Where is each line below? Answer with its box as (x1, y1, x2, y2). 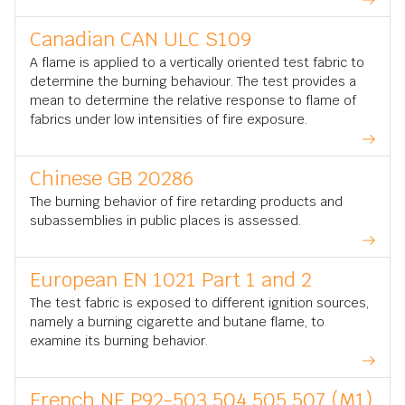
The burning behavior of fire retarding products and (30, 193, 343, 211)
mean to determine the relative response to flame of (30, 92, 356, 109)
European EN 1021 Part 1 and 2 (30, 267, 312, 293)
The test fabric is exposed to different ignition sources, (30, 295, 369, 312)
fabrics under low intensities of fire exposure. (30, 111, 307, 128)
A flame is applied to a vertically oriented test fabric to (30, 54, 364, 71)
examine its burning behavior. (30, 333, 208, 350)
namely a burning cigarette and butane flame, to (30, 314, 325, 331)
